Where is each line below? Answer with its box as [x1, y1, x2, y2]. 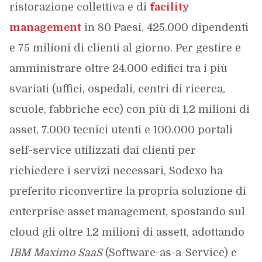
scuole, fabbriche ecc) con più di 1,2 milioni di [9, 104, 250, 115]
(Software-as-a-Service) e [102, 247, 237, 258]
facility [149, 1, 189, 13]
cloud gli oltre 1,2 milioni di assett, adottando [9, 226, 244, 238]
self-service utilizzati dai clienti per [9, 144, 196, 156]
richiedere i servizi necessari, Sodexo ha [9, 165, 223, 177]
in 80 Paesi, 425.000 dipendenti [81, 22, 249, 33]
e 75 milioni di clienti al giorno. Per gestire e [9, 42, 241, 54]
